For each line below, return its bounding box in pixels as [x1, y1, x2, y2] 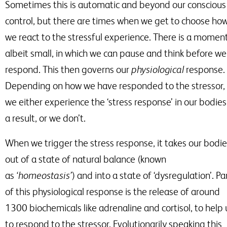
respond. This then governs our [5, 64, 131, 75]
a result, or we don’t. [5, 112, 86, 124]
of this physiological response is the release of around [5, 186, 220, 198]
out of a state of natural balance [5, 154, 135, 165]
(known [137, 154, 166, 165]
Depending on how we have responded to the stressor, [5, 80, 225, 92]
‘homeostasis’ [16, 170, 72, 181]
